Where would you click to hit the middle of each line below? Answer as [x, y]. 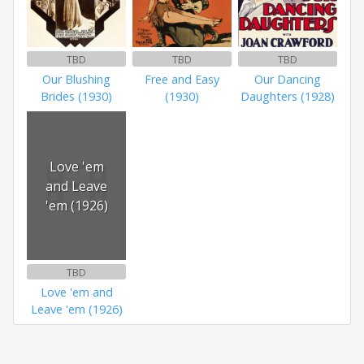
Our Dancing [287, 80]
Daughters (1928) [287, 97]
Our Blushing [77, 80]
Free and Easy [182, 80]
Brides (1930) [77, 97]
